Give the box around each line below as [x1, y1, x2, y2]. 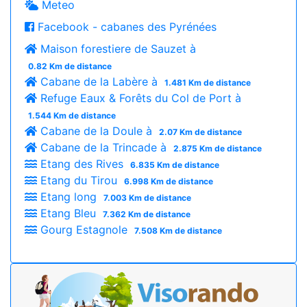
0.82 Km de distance [27, 60, 112, 71]
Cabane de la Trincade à [37, 140, 170, 154]
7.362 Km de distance [102, 208, 191, 219]
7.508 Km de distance [134, 225, 222, 236]
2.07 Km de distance [158, 126, 242, 137]
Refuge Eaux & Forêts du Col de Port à [37, 90, 241, 105]
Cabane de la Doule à [37, 123, 156, 138]
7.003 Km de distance [103, 192, 191, 203]
